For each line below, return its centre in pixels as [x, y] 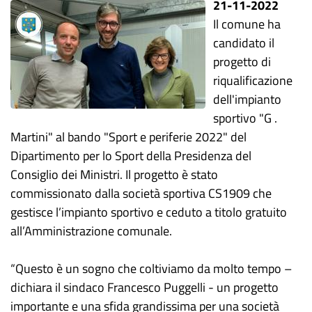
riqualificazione [253, 80]
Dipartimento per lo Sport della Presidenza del [131, 156]
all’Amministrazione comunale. [91, 231]
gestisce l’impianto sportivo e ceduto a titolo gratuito [149, 212]
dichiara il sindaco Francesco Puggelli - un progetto [145, 287]
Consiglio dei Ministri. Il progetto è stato [114, 174]
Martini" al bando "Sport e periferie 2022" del [128, 137]
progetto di [242, 62]
